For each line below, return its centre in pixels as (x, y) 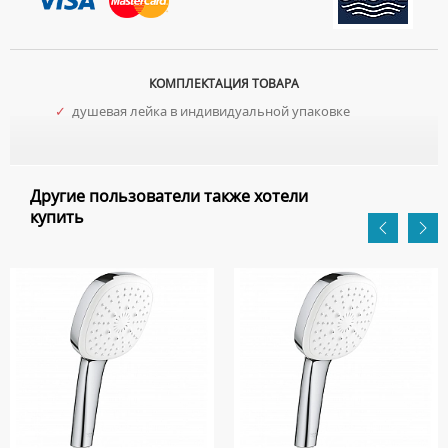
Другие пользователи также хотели (169, 196)
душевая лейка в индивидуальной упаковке (208, 111)
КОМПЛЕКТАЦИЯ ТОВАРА (224, 83)
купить (57, 217)
